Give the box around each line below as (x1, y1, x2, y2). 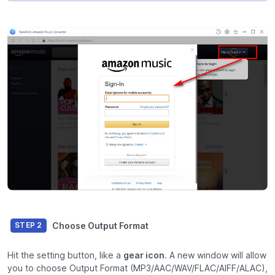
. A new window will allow (165, 250, 266, 261)
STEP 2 (15, 220, 42, 230)
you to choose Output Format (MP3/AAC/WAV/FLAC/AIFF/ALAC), (7, 263, 268, 274)
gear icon (123, 250, 165, 261)
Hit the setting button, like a (7, 250, 123, 261)
